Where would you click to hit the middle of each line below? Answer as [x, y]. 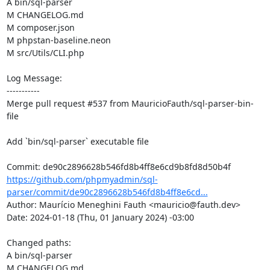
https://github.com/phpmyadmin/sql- [82, 179]
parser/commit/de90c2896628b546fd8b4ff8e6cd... [107, 192]
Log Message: [34, 78]
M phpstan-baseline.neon [58, 40]
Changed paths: [40, 242]
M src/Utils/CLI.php [45, 52]
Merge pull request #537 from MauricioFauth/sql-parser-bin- [130, 103]
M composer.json [40, 27]
